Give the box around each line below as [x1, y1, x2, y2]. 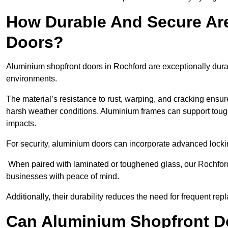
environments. [6, 74, 59, 83]
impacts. [6, 119, 36, 128]
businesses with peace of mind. [6, 172, 119, 181]
